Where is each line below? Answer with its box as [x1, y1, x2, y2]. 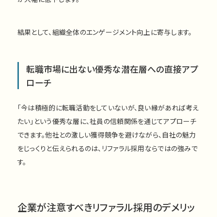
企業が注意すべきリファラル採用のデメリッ [17, 200, 195, 214]
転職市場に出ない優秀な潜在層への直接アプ [26, 62, 198, 75]
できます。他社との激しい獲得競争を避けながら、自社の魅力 [17, 129, 196, 139]
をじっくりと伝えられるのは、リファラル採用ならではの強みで [17, 143, 198, 153]
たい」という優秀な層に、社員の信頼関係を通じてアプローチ [17, 116, 197, 126]
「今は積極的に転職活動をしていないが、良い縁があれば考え [17, 102, 199, 112]
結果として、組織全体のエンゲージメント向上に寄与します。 [17, 27, 192, 37]
